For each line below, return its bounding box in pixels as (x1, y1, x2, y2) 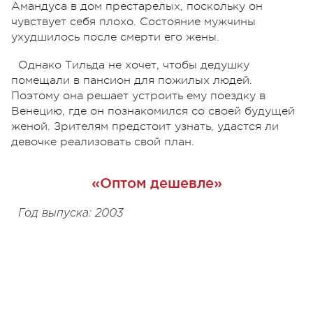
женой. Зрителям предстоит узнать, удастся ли (11, 119, 279, 133)
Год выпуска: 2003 (18, 208, 124, 219)
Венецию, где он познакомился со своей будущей (11, 104, 295, 117)
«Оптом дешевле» (91, 175, 222, 191)
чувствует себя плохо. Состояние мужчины (11, 15, 256, 28)
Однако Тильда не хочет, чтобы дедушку (18, 58, 249, 71)
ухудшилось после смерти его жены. (11, 30, 219, 43)
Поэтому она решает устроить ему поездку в (11, 89, 265, 102)
